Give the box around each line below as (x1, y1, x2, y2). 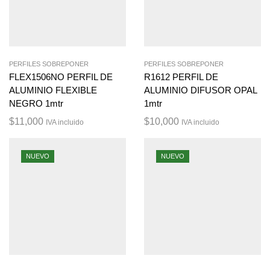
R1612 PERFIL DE (144, 72, 218, 82)
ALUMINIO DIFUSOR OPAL (144, 85, 257, 95)
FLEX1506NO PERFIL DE (9, 72, 113, 82)
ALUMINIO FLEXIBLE (9, 85, 97, 95)
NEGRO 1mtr (9, 98, 63, 108)
